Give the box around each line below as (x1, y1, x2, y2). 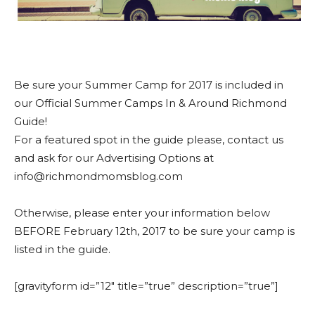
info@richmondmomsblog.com (14, 169, 183, 183)
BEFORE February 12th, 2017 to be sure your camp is (14, 224, 295, 238)
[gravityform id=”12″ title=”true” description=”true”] (14, 279, 281, 292)
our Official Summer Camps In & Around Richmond (14, 96, 287, 110)
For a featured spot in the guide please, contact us (14, 133, 283, 146)
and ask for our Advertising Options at (14, 151, 214, 165)
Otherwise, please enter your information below (14, 206, 270, 219)
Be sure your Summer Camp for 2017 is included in (14, 78, 283, 91)
